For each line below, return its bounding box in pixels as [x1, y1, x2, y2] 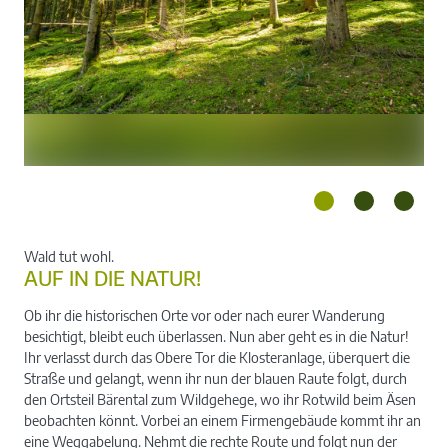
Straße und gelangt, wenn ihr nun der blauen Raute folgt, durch [24, 369, 407, 387]
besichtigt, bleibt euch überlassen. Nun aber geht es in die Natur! [24, 327, 409, 345]
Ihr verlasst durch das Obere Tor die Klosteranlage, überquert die [24, 348, 410, 366]
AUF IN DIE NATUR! [24, 265, 201, 290]
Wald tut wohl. [24, 247, 114, 265]
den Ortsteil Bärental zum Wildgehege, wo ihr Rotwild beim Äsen [24, 390, 416, 408]
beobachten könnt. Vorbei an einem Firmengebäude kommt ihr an [24, 411, 421, 429]
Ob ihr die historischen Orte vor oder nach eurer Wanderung [24, 306, 385, 324]
